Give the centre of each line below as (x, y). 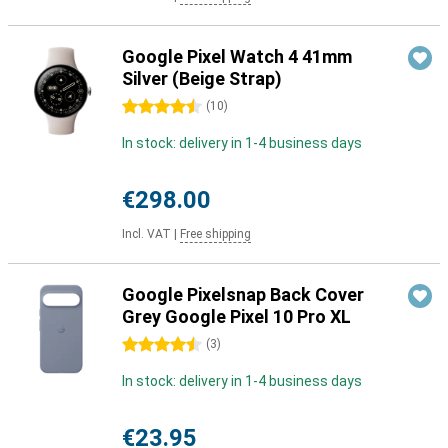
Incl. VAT (146, 234)
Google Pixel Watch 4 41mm (237, 56)
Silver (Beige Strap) (202, 78)
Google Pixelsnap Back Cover (243, 294)
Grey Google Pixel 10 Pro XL (236, 316)
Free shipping (215, 234)
